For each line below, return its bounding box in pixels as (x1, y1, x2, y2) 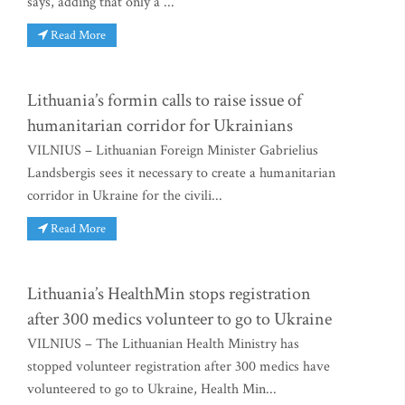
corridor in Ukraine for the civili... (27, 185, 222, 205)
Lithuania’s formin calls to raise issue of (27, 88, 302, 112)
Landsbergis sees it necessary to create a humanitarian (27, 163, 335, 183)
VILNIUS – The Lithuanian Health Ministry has (27, 334, 299, 353)
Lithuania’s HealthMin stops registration (27, 281, 311, 306)
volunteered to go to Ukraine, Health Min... (27, 379, 277, 399)
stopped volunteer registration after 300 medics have (27, 356, 330, 376)
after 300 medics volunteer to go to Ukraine (27, 306, 332, 331)
